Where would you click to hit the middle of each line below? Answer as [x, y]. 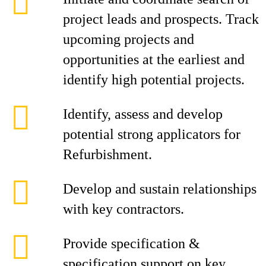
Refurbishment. [107, 154]
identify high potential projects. [154, 80]
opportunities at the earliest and [154, 59]
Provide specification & [132, 243]
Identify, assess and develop [143, 114]
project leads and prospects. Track [161, 19]
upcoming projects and [129, 39]
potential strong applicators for [152, 134]
